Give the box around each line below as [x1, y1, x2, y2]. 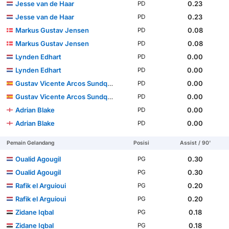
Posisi [133, 139, 150, 146]
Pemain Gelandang [7, 139, 55, 146]
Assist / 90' [179, 139, 211, 146]
